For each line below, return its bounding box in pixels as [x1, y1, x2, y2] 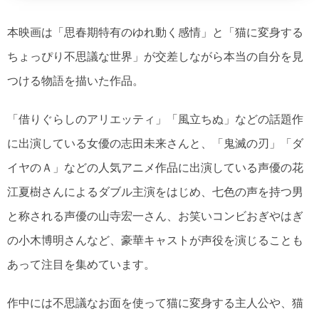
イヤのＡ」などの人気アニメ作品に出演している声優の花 [7, 162, 303, 174]
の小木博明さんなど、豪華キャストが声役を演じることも [7, 234, 303, 247]
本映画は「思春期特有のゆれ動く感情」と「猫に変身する [7, 26, 303, 39]
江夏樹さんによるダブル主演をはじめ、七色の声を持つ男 [7, 186, 303, 199]
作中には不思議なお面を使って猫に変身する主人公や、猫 [7, 297, 303, 310]
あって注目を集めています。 [7, 258, 155, 271]
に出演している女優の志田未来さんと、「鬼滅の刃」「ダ [7, 137, 303, 150]
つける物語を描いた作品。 [7, 75, 144, 88]
